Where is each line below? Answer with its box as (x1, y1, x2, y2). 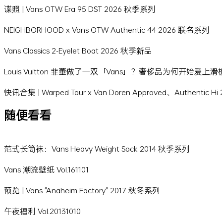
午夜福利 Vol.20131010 (4, 206, 81, 217)
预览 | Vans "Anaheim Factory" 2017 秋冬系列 (4, 185, 160, 196)
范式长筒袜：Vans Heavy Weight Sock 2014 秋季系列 (4, 143, 190, 154)
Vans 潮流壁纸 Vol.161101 (4, 164, 89, 175)
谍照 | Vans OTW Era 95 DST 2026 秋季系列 (4, 3, 156, 14)
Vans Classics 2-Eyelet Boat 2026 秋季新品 (4, 45, 152, 56)
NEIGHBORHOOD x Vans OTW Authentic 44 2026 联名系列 (4, 24, 210, 35)
